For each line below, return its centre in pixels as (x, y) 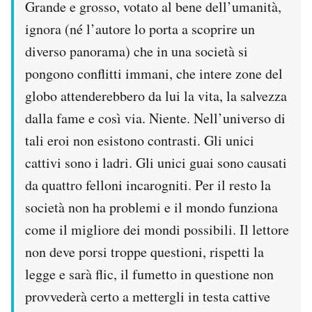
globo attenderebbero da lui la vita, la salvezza (156, 96)
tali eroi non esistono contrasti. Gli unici (140, 141)
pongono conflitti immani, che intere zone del (154, 74)
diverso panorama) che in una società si (136, 52)
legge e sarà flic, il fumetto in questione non (149, 274)
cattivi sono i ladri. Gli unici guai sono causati (156, 163)
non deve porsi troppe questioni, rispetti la (145, 252)
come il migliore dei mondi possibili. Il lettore (157, 230)
